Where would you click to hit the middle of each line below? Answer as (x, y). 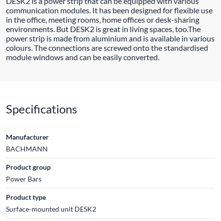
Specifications (41, 109)
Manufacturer (27, 137)
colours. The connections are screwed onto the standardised (107, 48)
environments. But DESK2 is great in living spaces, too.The (103, 29)
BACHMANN (27, 149)
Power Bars (24, 179)
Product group (28, 167)
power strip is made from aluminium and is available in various (110, 38)
